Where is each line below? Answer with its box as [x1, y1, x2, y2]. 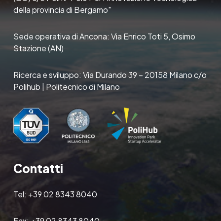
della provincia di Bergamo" [13, 4, 111, 15]
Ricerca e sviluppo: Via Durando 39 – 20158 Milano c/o [13, 69, 207, 80]
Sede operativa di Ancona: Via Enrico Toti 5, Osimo [13, 31, 195, 41]
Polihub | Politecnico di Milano [13, 81, 120, 92]
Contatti [13, 160, 63, 176]
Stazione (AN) [13, 42, 64, 53]
